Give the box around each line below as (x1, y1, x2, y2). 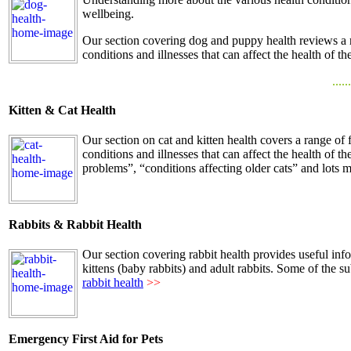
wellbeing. (82, 6, 134, 20)
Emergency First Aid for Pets (9, 332, 163, 346)
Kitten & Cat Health (9, 103, 116, 118)
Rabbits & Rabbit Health (9, 218, 142, 232)
